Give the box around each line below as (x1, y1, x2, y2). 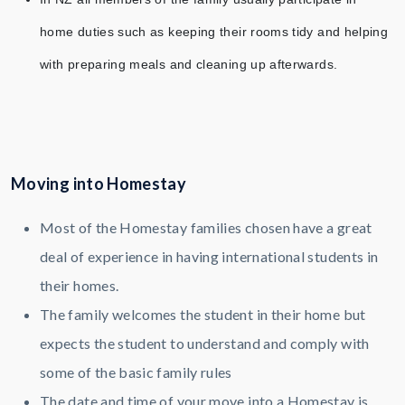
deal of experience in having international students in (40, 248, 379, 266)
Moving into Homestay (11, 174, 187, 194)
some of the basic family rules (40, 363, 232, 381)
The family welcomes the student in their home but (40, 306, 366, 324)
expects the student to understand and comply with (40, 334, 370, 353)
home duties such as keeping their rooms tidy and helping (40, 24, 389, 40)
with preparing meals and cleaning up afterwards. (40, 57, 338, 72)
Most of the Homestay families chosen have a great (40, 219, 372, 237)
